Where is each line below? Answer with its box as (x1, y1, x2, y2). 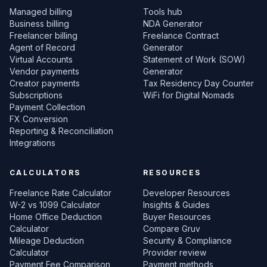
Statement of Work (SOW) (143, 54, 246, 64)
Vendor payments (10, 66, 79, 76)
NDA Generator (143, 18, 203, 29)
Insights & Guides (143, 200, 210, 210)
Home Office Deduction (10, 212, 102, 222)
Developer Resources (143, 188, 230, 198)
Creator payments (10, 78, 80, 88)
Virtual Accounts (10, 54, 73, 64)
